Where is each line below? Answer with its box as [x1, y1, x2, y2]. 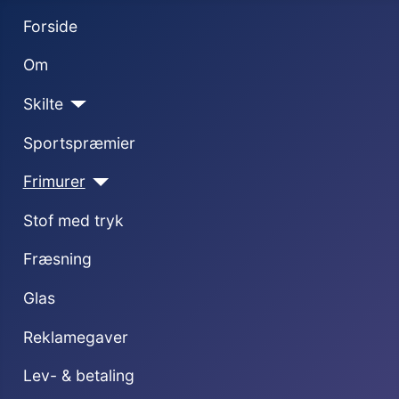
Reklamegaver [22, 327, 128, 346]
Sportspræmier [22, 133, 135, 152]
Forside [22, 16, 77, 36]
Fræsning [22, 249, 92, 269]
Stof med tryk [22, 210, 124, 230]
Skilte [22, 94, 63, 113]
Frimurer [22, 172, 85, 191]
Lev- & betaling [22, 366, 134, 386]
